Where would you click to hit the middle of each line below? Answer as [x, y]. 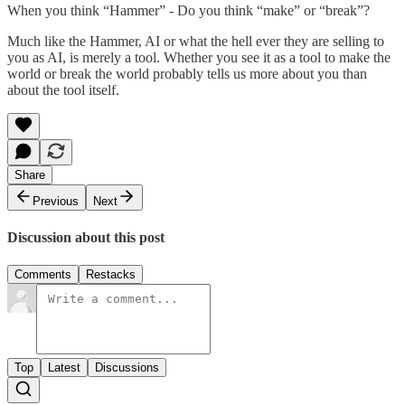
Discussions [127, 368]
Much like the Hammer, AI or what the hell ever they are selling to [196, 41]
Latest [64, 368]
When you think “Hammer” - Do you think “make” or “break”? [188, 10]
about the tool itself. [63, 89]
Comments [43, 275]
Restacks [111, 275]
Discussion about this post [86, 237]
